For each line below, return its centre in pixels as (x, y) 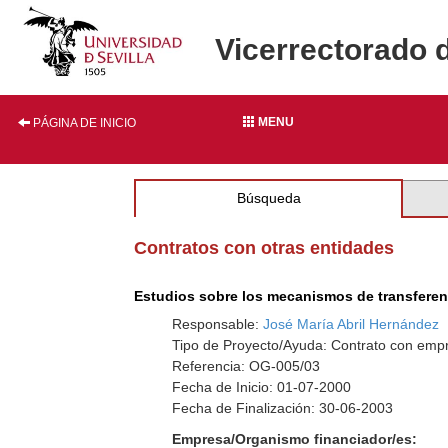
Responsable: (218, 324)
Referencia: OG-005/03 (246, 366)
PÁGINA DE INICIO (83, 123)
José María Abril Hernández (351, 324)
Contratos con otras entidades (264, 248)
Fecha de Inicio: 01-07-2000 (262, 387)
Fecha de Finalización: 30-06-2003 (283, 408)
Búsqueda (268, 198)
